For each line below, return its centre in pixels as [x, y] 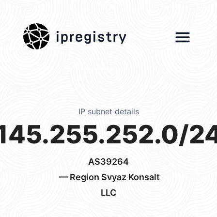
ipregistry [91, 34]
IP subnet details [108, 111]
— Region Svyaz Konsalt [108, 177]
